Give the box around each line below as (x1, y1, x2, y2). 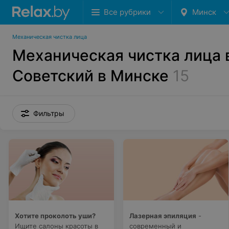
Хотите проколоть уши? (15, 212, 96, 220)
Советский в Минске (12, 66, 169, 85)
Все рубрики (104, 7, 151, 17)
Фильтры (33, 109, 64, 118)
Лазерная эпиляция (129, 212, 196, 220)
